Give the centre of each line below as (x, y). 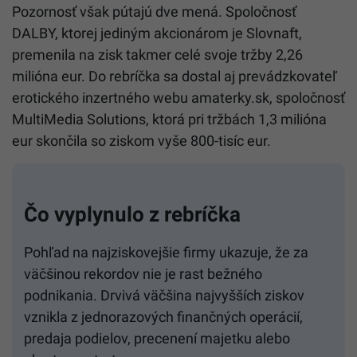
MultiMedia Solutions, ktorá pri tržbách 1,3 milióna (169, 119)
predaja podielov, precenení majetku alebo (157, 338)
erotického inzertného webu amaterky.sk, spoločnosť (178, 97)
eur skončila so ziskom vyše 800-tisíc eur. (141, 140)
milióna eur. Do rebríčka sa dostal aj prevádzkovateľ (175, 76)
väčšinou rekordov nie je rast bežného (143, 273)
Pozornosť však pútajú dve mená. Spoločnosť (154, 11)
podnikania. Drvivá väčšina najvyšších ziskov (164, 295)
